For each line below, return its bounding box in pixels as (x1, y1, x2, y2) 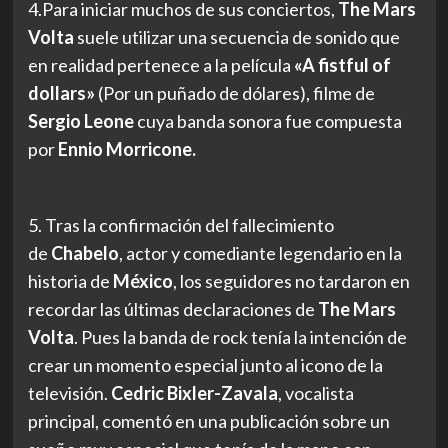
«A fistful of (290, 53, 391, 76)
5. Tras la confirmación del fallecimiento (27, 213, 334, 236)
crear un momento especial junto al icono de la (27, 353, 383, 376)
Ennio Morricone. (57, 137, 196, 160)
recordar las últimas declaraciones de (27, 297, 318, 320)
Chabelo (50, 241, 119, 264)
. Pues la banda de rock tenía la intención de (73, 325, 407, 348)
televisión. (27, 381, 111, 404)
